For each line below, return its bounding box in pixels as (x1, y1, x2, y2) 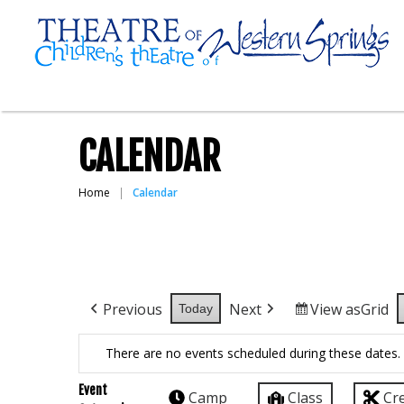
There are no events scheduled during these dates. (106, 344, 400, 362)
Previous (103, 299, 162, 319)
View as (310, 299, 361, 319)
